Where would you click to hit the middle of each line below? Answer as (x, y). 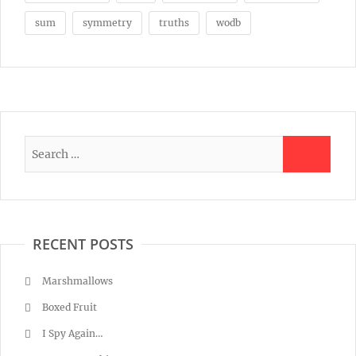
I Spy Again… (73, 334)
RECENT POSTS (83, 244)
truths (174, 23)
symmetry (107, 23)
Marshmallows (77, 281)
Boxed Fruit (70, 308)
